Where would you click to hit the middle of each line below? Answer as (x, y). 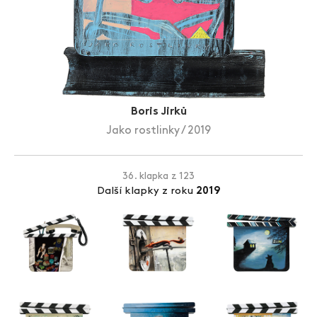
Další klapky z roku (146, 191)
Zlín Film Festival (81, 9)
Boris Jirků (158, 111)
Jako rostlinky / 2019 (158, 131)
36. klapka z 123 (158, 176)
